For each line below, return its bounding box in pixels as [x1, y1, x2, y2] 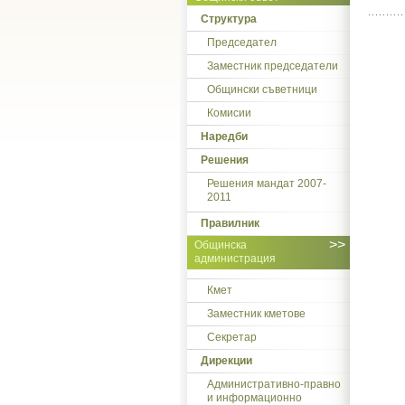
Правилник [201, 217, 259, 230]
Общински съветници [207, 83, 317, 96]
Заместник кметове [207, 307, 306, 320]
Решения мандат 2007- [207, 177, 326, 190]
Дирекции [201, 354, 252, 367]
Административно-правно [207, 378, 341, 391]
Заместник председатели [207, 60, 338, 72]
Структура [201, 13, 257, 25]
